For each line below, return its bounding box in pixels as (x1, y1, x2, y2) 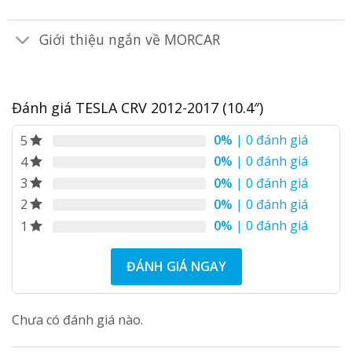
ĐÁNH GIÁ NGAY (126, 257, 226, 275)
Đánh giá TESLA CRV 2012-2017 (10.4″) (12, 97, 263, 117)
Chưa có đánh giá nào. (12, 310, 143, 328)
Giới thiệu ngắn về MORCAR (39, 30, 221, 49)
